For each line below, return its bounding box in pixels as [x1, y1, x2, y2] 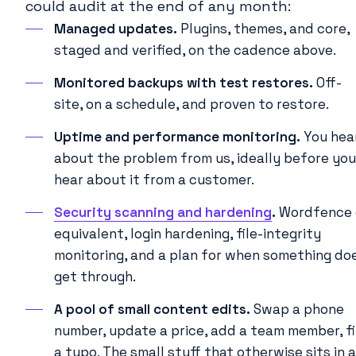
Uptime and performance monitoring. [54, 128, 300, 146]
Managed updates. [54, 20, 177, 38]
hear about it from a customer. [54, 171, 254, 189]
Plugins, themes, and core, [177, 20, 350, 38]
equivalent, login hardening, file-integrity [54, 225, 321, 243]
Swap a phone [250, 300, 344, 319]
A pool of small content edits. [54, 300, 250, 319]
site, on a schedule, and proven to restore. [54, 95, 329, 114]
